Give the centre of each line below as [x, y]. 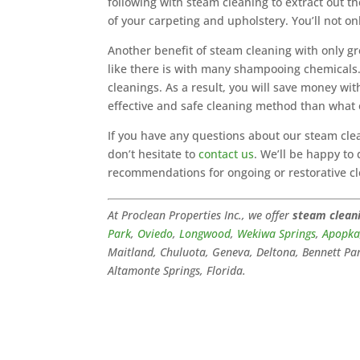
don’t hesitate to [153, 153]
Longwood [205, 233]
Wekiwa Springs [277, 233]
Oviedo [155, 233]
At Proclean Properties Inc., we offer [200, 215]
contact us [227, 153]
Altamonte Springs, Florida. [177, 270]
